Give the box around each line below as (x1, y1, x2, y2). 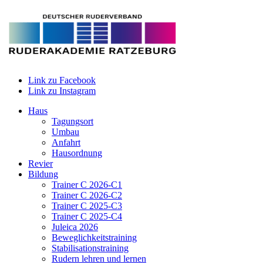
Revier (28, 159, 53, 168)
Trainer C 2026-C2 (52, 190, 122, 200)
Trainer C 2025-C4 (52, 211, 122, 221)
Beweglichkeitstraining (52, 232, 137, 242)
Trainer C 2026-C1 (52, 180, 122, 190)
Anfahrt (52, 137, 80, 147)
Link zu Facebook (28, 75, 96, 85)
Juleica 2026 (52, 222, 98, 232)
